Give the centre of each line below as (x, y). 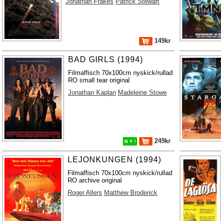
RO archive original (95, 180)
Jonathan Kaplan (92, 92)
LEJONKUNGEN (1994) (115, 159)
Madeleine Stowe (142, 92)
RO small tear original (99, 80)
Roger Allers (85, 192)
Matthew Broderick (131, 192)
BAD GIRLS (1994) (105, 59)
